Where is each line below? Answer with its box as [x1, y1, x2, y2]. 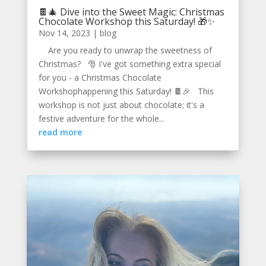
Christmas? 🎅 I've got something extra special [38, 58, 221, 69]
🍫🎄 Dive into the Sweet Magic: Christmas [38, 5, 224, 18]
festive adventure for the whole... [38, 112, 164, 124]
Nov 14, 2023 [38, 27, 90, 39]
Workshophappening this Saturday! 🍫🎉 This [38, 85, 214, 97]
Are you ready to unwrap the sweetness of [38, 44, 212, 56]
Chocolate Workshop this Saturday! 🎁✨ [38, 14, 215, 28]
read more [38, 126, 82, 138]
